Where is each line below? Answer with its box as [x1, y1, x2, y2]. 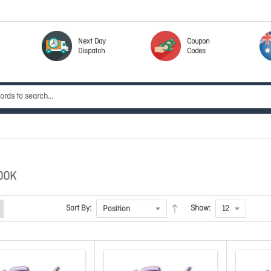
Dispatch [78, 47, 105, 56]
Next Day [78, 37, 106, 47]
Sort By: [66, 203, 91, 214]
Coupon [187, 37, 210, 47]
